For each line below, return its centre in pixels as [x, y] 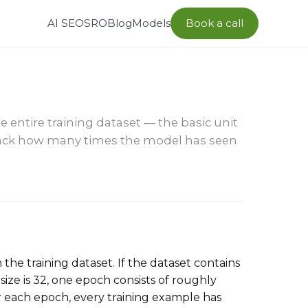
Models [151, 23]
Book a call [214, 23]
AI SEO [65, 23]
